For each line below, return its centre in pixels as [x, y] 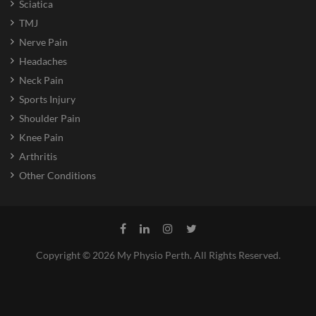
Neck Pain [41, 80]
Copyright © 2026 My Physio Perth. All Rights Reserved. [158, 255]
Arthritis [38, 156]
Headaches [43, 61]
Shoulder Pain [50, 118]
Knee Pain [41, 137]
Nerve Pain [43, 42]
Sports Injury [47, 99]
